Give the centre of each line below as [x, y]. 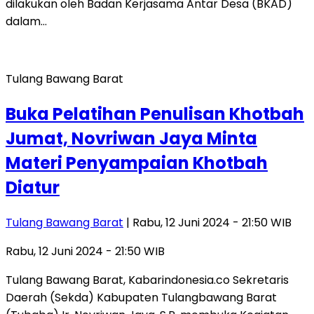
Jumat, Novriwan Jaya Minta [131, 138]
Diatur [33, 187]
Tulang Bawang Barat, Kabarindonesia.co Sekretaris [147, 280]
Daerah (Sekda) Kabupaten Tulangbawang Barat [141, 297]
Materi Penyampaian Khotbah [137, 163]
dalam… [26, 22]
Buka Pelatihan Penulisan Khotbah [155, 114]
